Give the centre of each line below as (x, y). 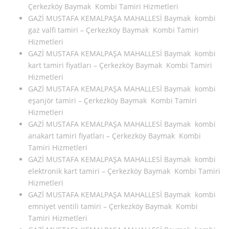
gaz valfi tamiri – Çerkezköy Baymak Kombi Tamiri (113, 30)
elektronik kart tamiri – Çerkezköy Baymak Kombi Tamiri (124, 171)
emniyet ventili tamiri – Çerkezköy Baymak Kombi (113, 207)
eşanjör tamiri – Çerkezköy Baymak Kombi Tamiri (112, 101)
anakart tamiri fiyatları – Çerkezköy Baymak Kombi (114, 136)
